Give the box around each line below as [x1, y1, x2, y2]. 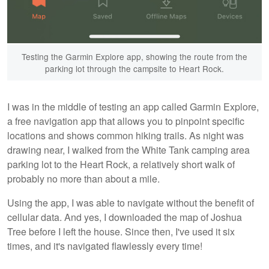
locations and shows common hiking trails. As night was [7, 128, 244, 142]
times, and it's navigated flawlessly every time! [7, 238, 202, 253]
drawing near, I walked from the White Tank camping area [7, 142, 250, 157]
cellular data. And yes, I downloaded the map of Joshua [7, 210, 242, 224]
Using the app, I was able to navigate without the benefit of [7, 195, 254, 210]
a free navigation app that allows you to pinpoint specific [7, 113, 244, 128]
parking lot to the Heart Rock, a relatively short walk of [7, 157, 235, 171]
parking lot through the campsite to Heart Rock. [45, 62, 224, 74]
